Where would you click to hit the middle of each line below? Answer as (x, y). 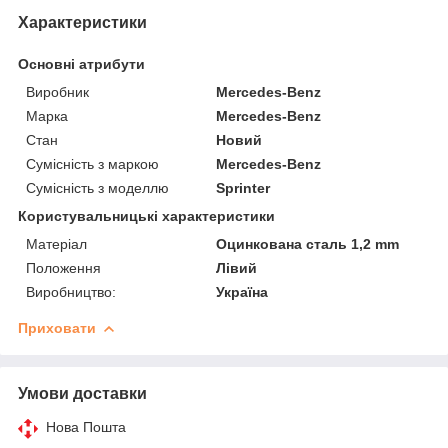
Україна (242, 291)
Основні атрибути (81, 63)
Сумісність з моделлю (97, 187)
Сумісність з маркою (92, 163)
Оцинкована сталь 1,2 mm (308, 243)
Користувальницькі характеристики (146, 215)
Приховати (57, 327)
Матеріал (56, 243)
